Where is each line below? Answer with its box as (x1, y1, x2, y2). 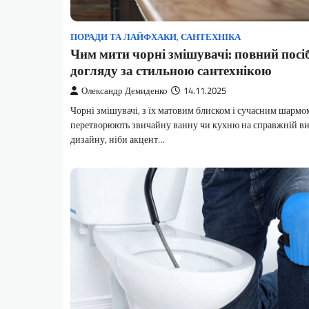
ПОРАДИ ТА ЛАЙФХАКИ (70, 30, 177, 44)
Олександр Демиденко (81, 84, 168, 98)
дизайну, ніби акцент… (70, 132, 165, 148)
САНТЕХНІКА (181, 30, 241, 44)
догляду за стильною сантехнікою (70, 60, 272, 81)
